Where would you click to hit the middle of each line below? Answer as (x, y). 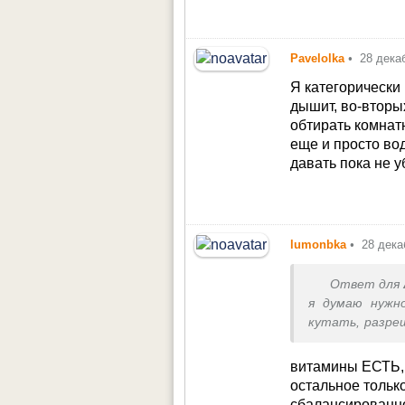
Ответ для (365, 284)
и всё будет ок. (356, 341)
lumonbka (319, 244)
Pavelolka (318, 59)
